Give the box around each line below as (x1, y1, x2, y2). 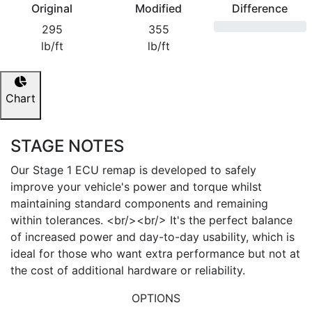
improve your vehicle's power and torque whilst (10, 180, 262, 194)
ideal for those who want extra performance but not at (10, 247, 300, 260)
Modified (135, 1, 182, 15)
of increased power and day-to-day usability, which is (10, 230, 295, 244)
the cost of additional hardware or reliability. (10, 263, 245, 277)
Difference (232, 1, 288, 15)
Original (31, 1, 73, 15)
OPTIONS (132, 291, 180, 305)
